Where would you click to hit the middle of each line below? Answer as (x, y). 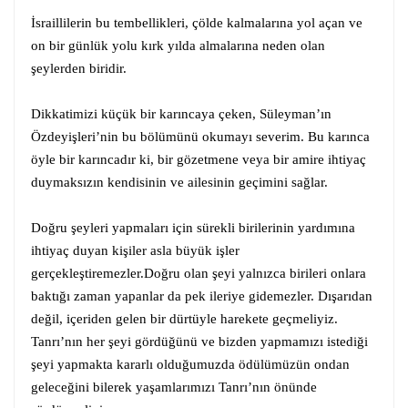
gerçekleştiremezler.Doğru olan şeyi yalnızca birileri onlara (199, 273)
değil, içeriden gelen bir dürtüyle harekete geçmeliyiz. (184, 318)
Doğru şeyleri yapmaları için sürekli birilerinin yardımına (193, 227)
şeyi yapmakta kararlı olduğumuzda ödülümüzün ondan (190, 364)
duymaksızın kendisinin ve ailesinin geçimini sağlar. (179, 182)
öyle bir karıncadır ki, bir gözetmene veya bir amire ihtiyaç (199, 159)
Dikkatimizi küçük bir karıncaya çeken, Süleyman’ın (181, 113)
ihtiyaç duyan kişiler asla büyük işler (135, 250)
